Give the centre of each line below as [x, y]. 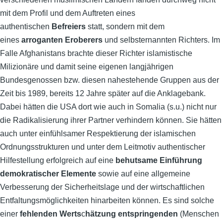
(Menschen [198, 214]
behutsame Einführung [159, 160]
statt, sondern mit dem [125, 27]
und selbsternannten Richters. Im [161, 40]
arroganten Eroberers [62, 40]
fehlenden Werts [51, 214]
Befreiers [69, 27]
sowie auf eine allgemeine [143, 174]
